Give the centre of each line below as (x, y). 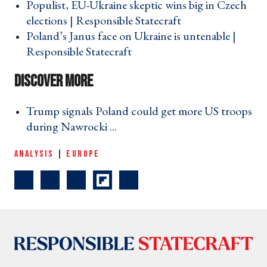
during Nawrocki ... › (75, 127)
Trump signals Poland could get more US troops (139, 111)
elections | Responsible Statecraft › (107, 21)
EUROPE (83, 154)
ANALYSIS (34, 154)
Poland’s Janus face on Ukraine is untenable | (131, 36)
